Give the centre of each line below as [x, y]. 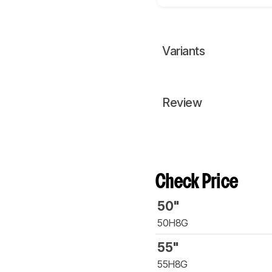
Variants [183, 51]
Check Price [197, 183]
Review [182, 103]
